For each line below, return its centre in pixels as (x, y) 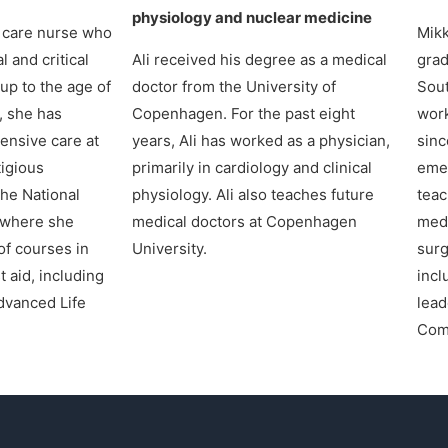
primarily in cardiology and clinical (252, 167)
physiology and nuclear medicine (252, 17)
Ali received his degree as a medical (259, 59)
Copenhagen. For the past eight (243, 113)
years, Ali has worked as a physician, (261, 140)
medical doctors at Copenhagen (244, 221)
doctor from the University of (234, 86)
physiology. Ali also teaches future (253, 194)
